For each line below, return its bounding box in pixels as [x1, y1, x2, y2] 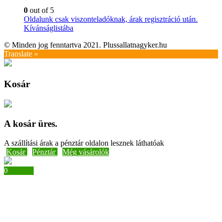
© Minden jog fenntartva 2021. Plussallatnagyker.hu [4, 40, 167, 49]
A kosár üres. [4, 118, 57, 129]
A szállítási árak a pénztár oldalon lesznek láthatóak [4, 139, 164, 148]
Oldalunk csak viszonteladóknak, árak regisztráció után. [24, 14, 198, 23]
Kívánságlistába [24, 23, 73, 32]
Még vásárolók [62, 148, 109, 157]
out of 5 [28, 5, 54, 14]
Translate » [4, 49, 38, 58]
